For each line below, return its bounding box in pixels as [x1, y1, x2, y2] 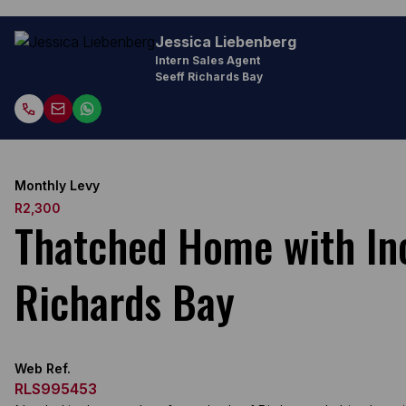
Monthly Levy [14, 178, 100, 193]
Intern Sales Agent [155, 53, 260, 67]
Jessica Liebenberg [155, 33, 296, 51]
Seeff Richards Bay [155, 70, 263, 83]
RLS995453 [14, 380, 97, 398]
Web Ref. [14, 361, 71, 376]
